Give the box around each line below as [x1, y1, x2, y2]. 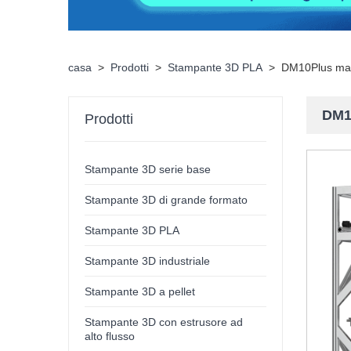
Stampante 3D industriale [85, 255, 211, 268]
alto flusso [85, 330, 136, 343]
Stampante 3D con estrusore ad [85, 316, 244, 329]
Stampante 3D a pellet [85, 285, 196, 299]
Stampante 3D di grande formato [85, 194, 248, 207]
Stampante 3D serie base [85, 163, 212, 176]
